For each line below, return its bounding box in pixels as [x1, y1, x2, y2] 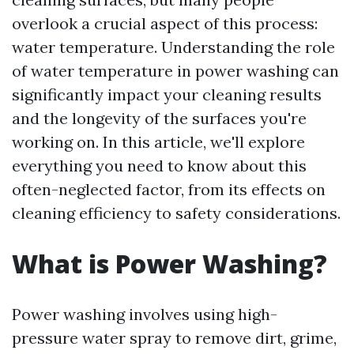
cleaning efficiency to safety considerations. [12, 203, 341, 223]
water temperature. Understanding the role [12, 37, 335, 57]
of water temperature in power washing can [12, 61, 339, 81]
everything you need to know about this [12, 156, 307, 175]
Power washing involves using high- [12, 304, 277, 324]
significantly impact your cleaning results [12, 85, 322, 104]
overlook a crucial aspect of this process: [12, 13, 318, 33]
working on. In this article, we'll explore [12, 132, 305, 152]
